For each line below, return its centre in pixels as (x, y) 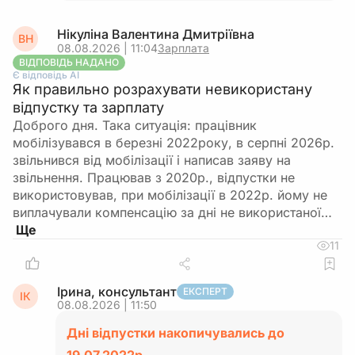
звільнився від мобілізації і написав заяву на (152, 160)
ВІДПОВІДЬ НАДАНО (69, 62)
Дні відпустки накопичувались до (176, 333)
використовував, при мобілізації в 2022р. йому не (170, 195)
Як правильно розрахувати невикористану (162, 89)
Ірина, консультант (117, 292)
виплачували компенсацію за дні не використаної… (172, 212)
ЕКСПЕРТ (205, 291)
